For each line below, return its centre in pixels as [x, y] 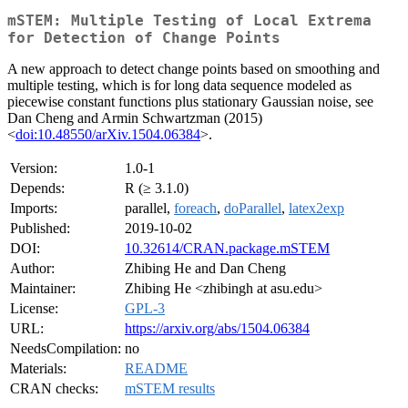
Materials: [38, 369]
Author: [32, 269]
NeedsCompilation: [66, 349]
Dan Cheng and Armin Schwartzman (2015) [135, 118]
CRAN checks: [54, 389]
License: [34, 309]
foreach [195, 209]
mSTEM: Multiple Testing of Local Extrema [189, 21]
